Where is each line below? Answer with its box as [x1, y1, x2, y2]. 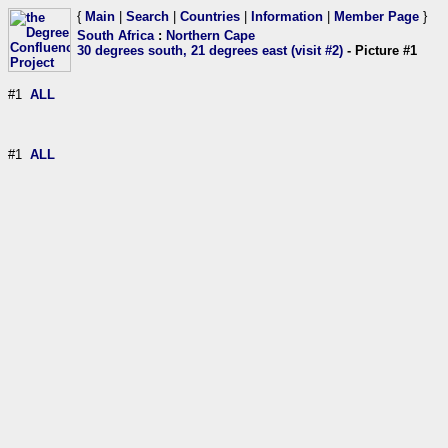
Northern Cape [166, 28, 255, 43]
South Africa [77, 28, 154, 43]
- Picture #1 [343, 43, 417, 58]
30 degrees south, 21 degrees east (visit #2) [77, 43, 343, 58]
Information [251, 9, 323, 24]
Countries [180, 9, 240, 24]
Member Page [334, 9, 419, 24]
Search [126, 9, 169, 24]
